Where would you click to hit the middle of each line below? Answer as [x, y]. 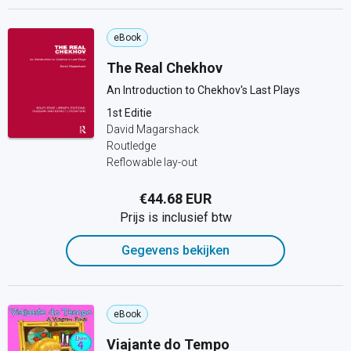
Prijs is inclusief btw [175, 217]
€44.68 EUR [175, 199]
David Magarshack [153, 129]
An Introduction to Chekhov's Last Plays [203, 90]
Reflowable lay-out [152, 162]
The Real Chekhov [165, 68]
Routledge [131, 146]
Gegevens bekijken [175, 250]
